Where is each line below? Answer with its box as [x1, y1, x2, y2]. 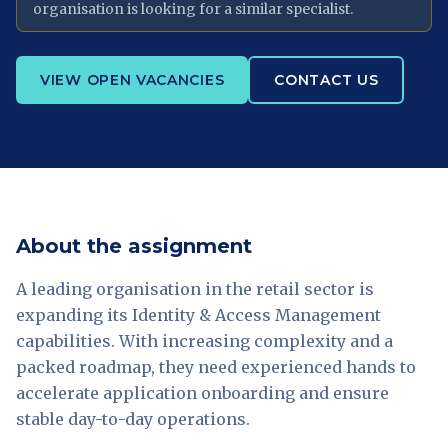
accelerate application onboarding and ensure [16, 383, 389, 403]
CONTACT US [274, 71, 379, 89]
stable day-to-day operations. [16, 409, 250, 429]
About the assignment [16, 234, 252, 258]
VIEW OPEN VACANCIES [40, 71, 225, 89]
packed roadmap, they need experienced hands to [16, 357, 416, 377]
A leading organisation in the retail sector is [16, 279, 374, 299]
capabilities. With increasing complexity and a [16, 331, 393, 351]
